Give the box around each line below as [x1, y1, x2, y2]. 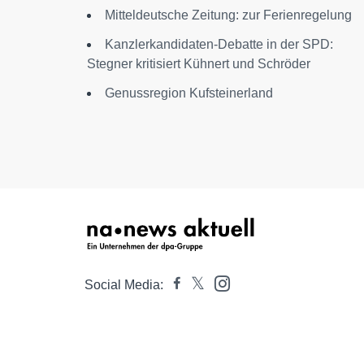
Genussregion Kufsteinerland [105, 85, 273, 100]
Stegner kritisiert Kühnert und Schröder [87, 56, 310, 71]
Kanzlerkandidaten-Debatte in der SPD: [105, 37, 333, 51]
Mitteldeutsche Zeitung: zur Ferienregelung [105, 7, 352, 22]
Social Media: [84, 277, 163, 292]
